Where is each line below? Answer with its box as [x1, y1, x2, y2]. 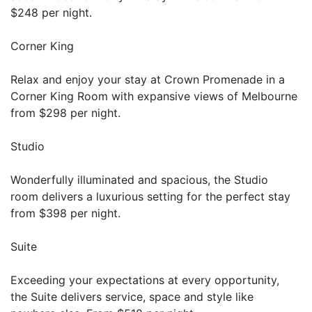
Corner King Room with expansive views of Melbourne [10, 89, 297, 104]
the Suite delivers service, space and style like [10, 290, 253, 304]
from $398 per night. [10, 206, 120, 221]
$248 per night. [10, 6, 92, 20]
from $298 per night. [10, 106, 120, 120]
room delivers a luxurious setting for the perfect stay [10, 189, 290, 204]
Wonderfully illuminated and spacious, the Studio [10, 173, 268, 187]
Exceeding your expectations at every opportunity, [10, 273, 279, 288]
